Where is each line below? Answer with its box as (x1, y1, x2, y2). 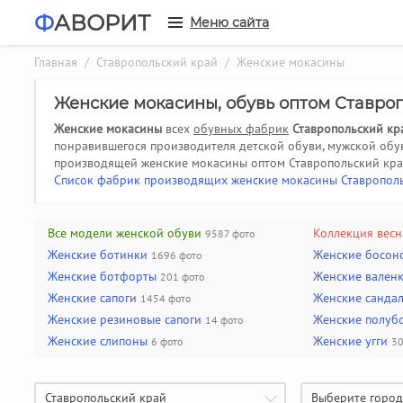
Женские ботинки (48, 246, 148, 263)
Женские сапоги (48, 290, 137, 306)
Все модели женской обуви (48, 225, 201, 241)
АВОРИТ (54, 9, 150, 36)
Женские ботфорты (48, 268, 157, 284)
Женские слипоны (48, 333, 148, 349)
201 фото (160, 270, 204, 283)
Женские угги (313, 333, 388, 349)
